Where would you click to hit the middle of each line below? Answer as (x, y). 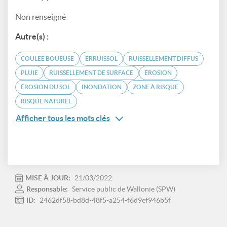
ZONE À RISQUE (156, 87)
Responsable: (48, 189)
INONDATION (102, 87)
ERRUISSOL (101, 59)
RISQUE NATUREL (46, 101)
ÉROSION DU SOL (46, 87)
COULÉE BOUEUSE (47, 59)
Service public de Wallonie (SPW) (124, 189)
